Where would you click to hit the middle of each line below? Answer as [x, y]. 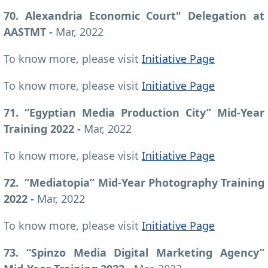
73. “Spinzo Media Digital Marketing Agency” [134, 252]
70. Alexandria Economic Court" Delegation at [134, 15]
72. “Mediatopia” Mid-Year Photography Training [134, 182]
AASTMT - [30, 31]
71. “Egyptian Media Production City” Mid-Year [134, 112]
